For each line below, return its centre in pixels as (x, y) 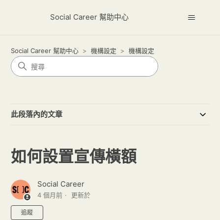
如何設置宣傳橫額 (74, 156)
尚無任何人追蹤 (69, 211)
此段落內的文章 (37, 114)
